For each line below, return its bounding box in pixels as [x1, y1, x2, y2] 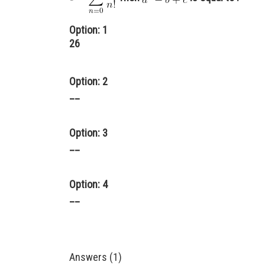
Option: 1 [69, 24, 108, 36]
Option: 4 [69, 178, 108, 190]
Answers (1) [69, 251, 122, 263]
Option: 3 [69, 127, 108, 139]
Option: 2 [69, 75, 108, 88]
